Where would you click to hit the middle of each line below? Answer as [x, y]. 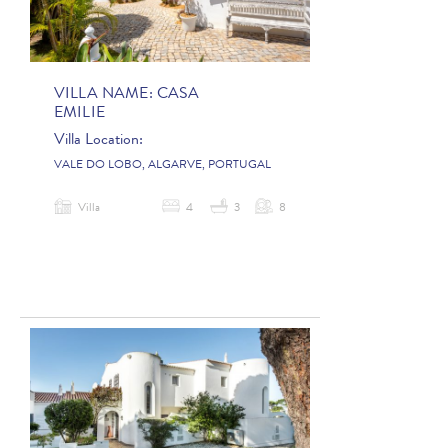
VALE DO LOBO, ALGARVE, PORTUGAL [162, 165]
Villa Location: [98, 140]
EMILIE [79, 113]
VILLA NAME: [105, 94]
